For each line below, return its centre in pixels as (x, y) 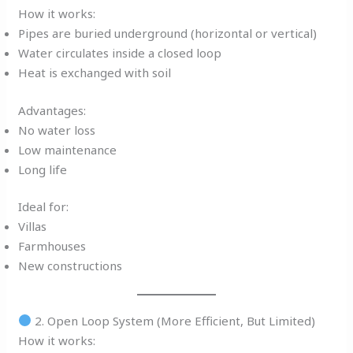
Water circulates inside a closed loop (120, 53)
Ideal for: (44, 207)
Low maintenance (68, 149)
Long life (43, 169)
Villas (33, 227)
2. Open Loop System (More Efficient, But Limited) (174, 320)
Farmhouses (52, 246)
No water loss (57, 130)
